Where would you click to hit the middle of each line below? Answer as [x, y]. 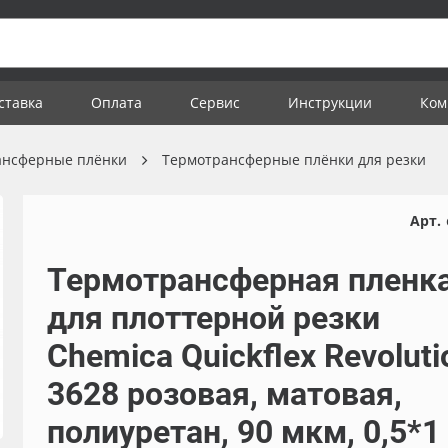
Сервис [215, 102]
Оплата [116, 102]
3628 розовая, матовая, [224, 394]
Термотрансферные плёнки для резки [294, 159]
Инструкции [330, 102]
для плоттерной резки [213, 318]
